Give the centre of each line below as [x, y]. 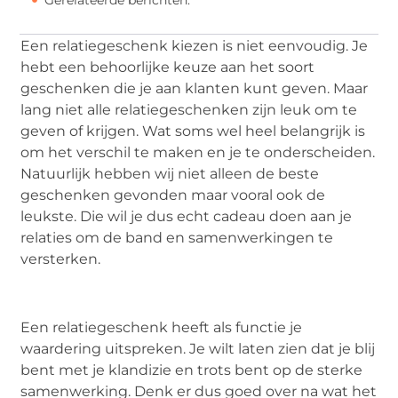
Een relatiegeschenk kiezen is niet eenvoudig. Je [195, 45]
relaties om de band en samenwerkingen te [177, 237]
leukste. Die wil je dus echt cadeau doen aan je [187, 216]
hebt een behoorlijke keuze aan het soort [168, 67]
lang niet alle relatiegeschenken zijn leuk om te [189, 109]
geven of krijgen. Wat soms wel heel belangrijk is [193, 131]
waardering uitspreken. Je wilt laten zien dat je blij [198, 348]
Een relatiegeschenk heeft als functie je [162, 327]
